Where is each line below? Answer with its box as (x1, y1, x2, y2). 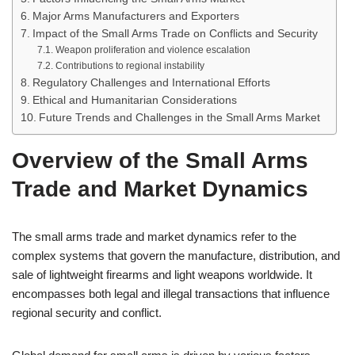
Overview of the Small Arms (12, 148, 308, 173)
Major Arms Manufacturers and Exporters (32, 10, 239, 22)
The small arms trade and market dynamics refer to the (12, 230, 296, 243)
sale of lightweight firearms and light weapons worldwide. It (12, 268, 312, 281)
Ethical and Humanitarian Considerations (32, 94, 237, 106)
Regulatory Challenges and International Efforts (32, 77, 270, 89)
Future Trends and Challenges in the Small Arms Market (38, 112, 320, 124)
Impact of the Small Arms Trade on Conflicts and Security (32, 28, 318, 40)
